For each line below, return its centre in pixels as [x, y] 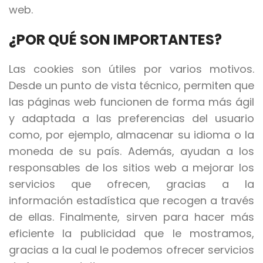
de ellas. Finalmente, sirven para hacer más [131, 217]
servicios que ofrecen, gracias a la [131, 184]
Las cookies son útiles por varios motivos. [131, 69]
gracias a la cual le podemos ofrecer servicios [131, 250]
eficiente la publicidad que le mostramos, [131, 234]
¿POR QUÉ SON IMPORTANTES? [115, 40]
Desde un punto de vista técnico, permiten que [131, 86]
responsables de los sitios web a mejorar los [131, 168]
